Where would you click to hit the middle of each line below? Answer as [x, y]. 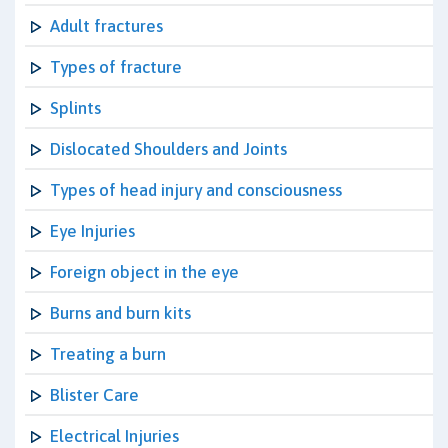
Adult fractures [106, 26]
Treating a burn [108, 354]
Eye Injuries [92, 231]
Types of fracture [116, 67]
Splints [75, 108]
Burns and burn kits [120, 313]
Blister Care [94, 395]
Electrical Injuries [114, 436]
